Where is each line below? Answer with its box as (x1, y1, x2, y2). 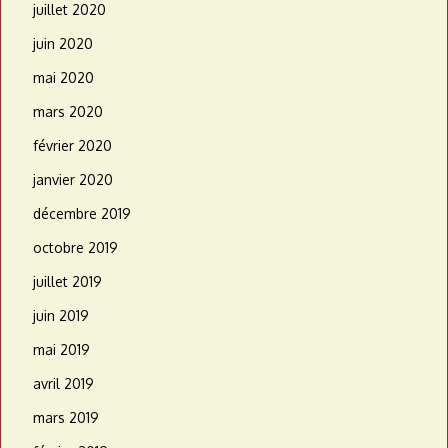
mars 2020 (33, 103, 103, 121)
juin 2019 (33, 307, 89, 325)
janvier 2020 (33, 171, 113, 189)
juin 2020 (33, 35, 93, 53)
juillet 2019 (33, 273, 102, 291)
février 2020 (33, 137, 112, 155)
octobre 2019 (33, 239, 118, 257)
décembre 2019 (33, 205, 131, 223)
